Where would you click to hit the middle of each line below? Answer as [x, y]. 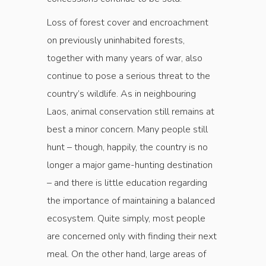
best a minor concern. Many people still [127, 130]
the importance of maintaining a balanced [131, 201]
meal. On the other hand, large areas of [126, 254]
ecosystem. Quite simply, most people [126, 219]
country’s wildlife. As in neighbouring [121, 94]
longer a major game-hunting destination [130, 165]
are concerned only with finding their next [132, 237]
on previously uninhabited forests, [116, 41]
